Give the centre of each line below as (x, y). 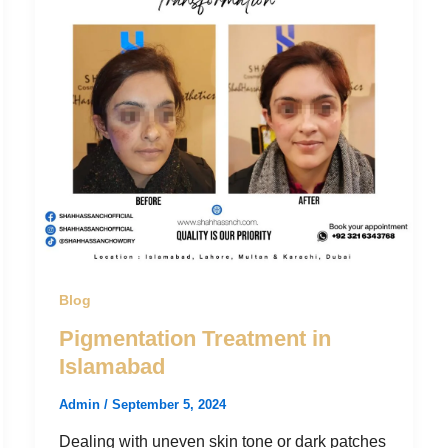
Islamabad (111, 366)
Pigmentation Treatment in (194, 338)
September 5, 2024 (168, 405)
